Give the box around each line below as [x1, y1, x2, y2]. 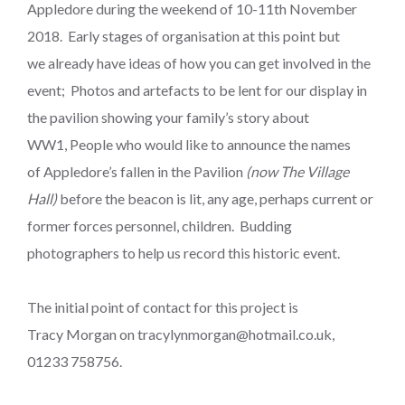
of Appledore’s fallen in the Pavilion [27, 163, 246, 181]
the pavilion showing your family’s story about [27, 108, 309, 127]
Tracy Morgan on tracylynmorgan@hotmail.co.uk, [27, 325, 334, 344]
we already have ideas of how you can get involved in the [27, 54, 371, 72]
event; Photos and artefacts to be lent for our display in [27, 81, 367, 99]
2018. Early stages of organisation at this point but [27, 27, 340, 45]
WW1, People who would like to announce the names [27, 136, 351, 154]
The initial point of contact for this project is [27, 298, 298, 316]
